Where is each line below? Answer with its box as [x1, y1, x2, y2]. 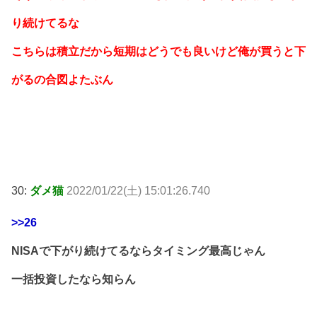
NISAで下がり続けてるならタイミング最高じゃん [11, 245, 265, 258]
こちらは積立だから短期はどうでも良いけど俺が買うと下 [11, 45, 306, 57]
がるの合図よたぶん [11, 73, 113, 86]
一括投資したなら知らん [11, 273, 136, 286]
